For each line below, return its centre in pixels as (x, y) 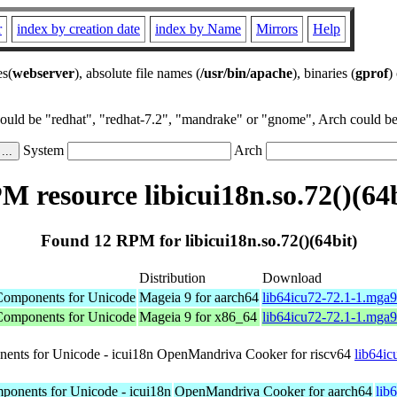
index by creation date (78, 29)
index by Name (198, 29)
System (43, 150)
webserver (43, 73)
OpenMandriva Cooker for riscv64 (254, 354)
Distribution (172, 277)
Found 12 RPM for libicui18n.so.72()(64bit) (198, 240)
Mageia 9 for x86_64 (198, 316)
